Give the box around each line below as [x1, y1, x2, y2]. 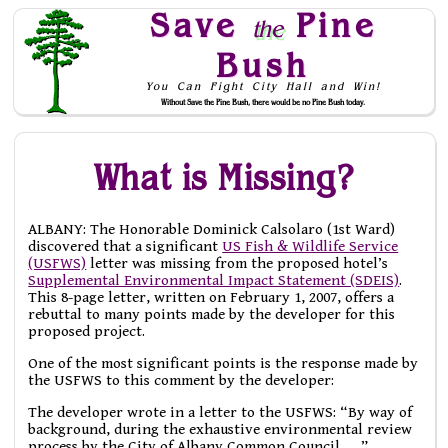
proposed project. [28, 322, 146, 340]
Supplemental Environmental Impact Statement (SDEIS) [28, 271, 400, 289]
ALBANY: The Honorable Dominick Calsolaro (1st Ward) [28, 220, 396, 238]
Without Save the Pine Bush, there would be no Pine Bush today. [161, 97, 366, 108]
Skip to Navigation [167, 128, 294, 146]
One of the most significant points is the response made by [28, 354, 419, 372]
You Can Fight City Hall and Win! [146, 79, 382, 93]
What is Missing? [94, 155, 356, 199]
